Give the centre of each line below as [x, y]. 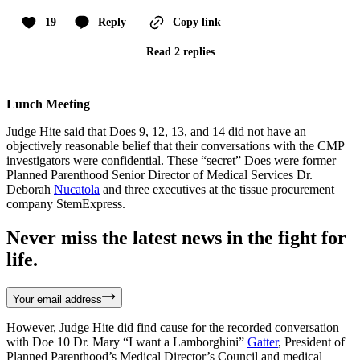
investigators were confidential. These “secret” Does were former [171, 160]
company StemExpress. [66, 203]
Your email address [57, 299]
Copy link [197, 22]
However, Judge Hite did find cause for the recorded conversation [173, 327]
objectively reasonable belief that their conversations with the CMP [175, 145]
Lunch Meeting [48, 104]
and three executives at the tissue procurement [217, 189]
